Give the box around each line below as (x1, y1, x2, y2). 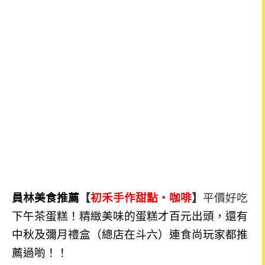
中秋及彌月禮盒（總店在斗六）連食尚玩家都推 (12, 228, 248, 241)
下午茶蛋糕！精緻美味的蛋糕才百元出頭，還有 (12, 209, 248, 222)
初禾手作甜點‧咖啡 (91, 191, 192, 204)
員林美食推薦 (12, 191, 79, 204)
